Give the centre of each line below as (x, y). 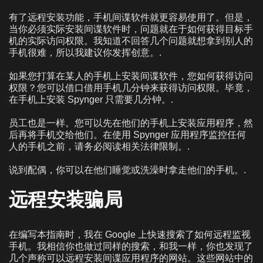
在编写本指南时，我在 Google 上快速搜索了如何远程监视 (130, 234)
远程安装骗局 (69, 199)
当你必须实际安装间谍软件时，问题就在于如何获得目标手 (131, 29)
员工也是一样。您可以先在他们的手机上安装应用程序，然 (131, 123)
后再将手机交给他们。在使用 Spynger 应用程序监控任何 (127, 134)
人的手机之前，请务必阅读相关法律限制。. (99, 146)
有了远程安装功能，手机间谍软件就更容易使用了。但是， (131, 17)
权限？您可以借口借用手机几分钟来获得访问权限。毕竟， (131, 87)
